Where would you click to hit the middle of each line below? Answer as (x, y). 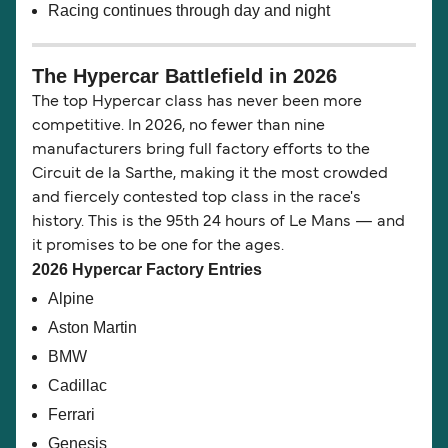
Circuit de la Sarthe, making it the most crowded (210, 174)
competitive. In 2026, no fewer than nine (178, 126)
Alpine (71, 299)
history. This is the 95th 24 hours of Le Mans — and (218, 222)
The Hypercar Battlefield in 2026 (184, 76)
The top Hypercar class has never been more (197, 102)
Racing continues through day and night (189, 11)
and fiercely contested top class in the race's (196, 198)
